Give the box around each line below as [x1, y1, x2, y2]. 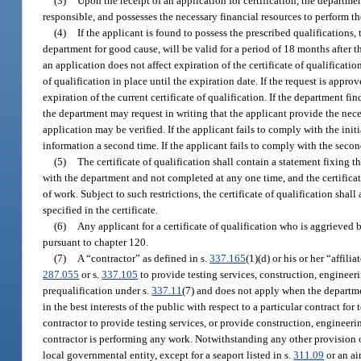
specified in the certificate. [43, 203, 159, 216]
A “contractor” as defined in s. [77, 251, 210, 264]
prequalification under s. [43, 284, 152, 297]
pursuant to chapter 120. [43, 235, 149, 248]
